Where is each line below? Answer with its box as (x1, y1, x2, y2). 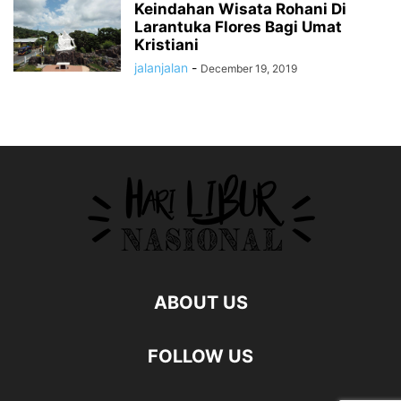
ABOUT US (153, 292, 248, 314)
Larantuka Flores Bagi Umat (134, 18, 342, 37)
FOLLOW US (148, 346, 253, 368)
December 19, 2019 (200, 62, 297, 76)
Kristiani (134, 36, 199, 55)
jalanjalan (134, 60, 188, 76)
